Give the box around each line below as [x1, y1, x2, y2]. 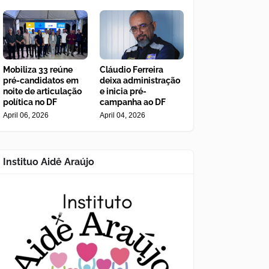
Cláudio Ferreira [99, 65, 163, 75]
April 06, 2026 [3, 111, 49, 120]
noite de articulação [3, 86, 82, 97]
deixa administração [99, 76, 180, 86]
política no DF [3, 97, 57, 107]
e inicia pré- [99, 86, 147, 97]
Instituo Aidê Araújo [3, 156, 94, 168]
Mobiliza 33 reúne [3, 65, 73, 75]
